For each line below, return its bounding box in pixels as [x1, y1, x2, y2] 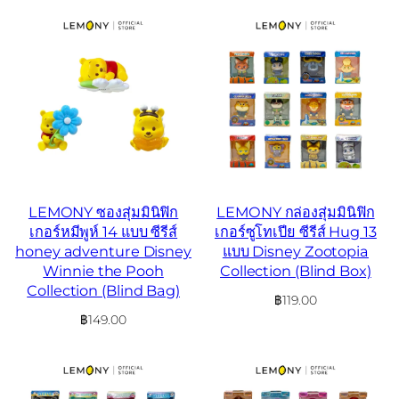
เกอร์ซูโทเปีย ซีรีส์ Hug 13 [214, 222, 377, 240]
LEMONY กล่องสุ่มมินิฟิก [216, 202, 375, 221]
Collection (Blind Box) [219, 261, 371, 280]
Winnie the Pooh [43, 261, 164, 280]
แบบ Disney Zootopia [222, 241, 369, 260]
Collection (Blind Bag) [27, 281, 180, 299]
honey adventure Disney [15, 241, 191, 260]
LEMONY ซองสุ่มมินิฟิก [28, 202, 179, 221]
